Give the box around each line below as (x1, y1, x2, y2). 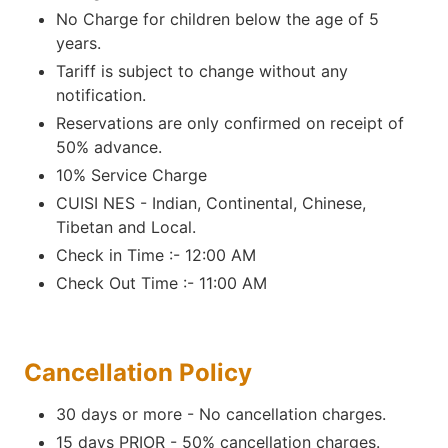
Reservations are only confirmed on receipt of (56, 113, 404, 133)
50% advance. (56, 137, 162, 157)
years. (56, 33, 101, 53)
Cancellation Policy (24, 358, 252, 387)
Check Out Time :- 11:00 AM (56, 273, 267, 293)
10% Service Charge (56, 165, 207, 185)
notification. (56, 85, 146, 105)
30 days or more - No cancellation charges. (56, 404, 386, 424)
